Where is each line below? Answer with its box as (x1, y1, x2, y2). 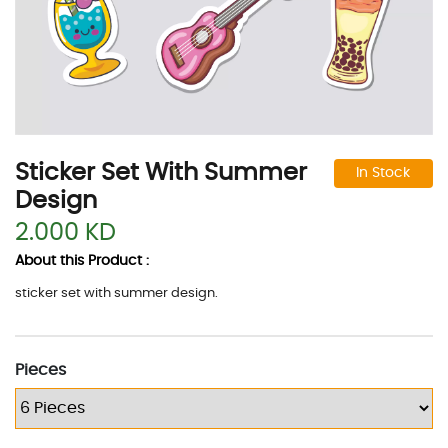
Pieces (15, 361, 66, 378)
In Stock (356, 165, 411, 180)
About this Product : (15, 253, 149, 268)
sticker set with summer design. (15, 286, 218, 300)
